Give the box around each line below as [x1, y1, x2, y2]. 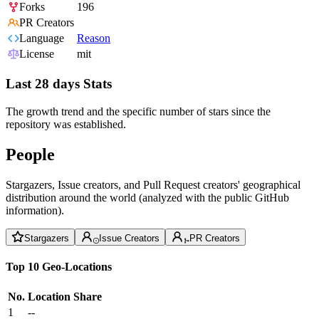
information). [6, 204, 64, 216]
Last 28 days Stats [6, 76, 112, 92]
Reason [77, 32, 110, 45]
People [6, 145, 55, 164]
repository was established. [6, 117, 126, 130]
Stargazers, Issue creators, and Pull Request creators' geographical [6, 178, 300, 191]
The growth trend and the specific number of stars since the [6, 105, 271, 117]
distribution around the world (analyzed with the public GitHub [6, 191, 289, 204]
